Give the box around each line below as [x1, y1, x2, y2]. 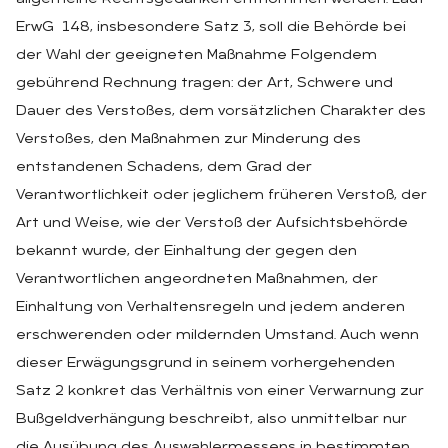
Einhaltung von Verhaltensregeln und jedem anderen [16, 299, 405, 315]
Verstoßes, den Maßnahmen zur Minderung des [16, 131, 361, 147]
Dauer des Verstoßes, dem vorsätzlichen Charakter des [16, 103, 426, 119]
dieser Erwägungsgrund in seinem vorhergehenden [16, 355, 395, 371]
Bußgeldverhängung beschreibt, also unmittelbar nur [16, 411, 407, 427]
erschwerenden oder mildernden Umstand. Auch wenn [16, 327, 419, 343]
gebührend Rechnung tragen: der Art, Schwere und [16, 75, 393, 91]
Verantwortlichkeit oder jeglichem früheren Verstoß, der [16, 187, 427, 203]
